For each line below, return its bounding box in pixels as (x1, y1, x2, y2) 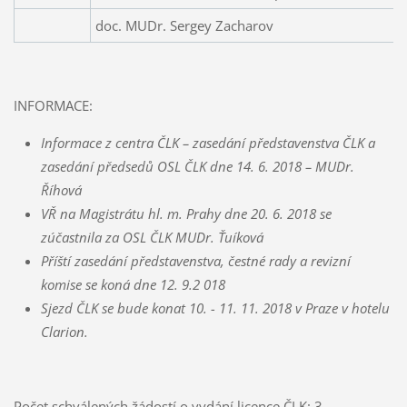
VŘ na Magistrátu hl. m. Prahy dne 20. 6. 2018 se (40, 204, 332, 223)
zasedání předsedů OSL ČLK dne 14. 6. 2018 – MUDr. (40, 157, 354, 176)
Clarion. (40, 323, 88, 342)
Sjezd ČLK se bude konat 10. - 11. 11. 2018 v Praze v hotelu (40, 299, 390, 318)
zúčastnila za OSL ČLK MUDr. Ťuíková (40, 228, 263, 247)
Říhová (40, 181, 89, 200)
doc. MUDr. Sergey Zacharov (94, 16, 273, 35)
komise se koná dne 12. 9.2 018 (40, 275, 225, 294)
